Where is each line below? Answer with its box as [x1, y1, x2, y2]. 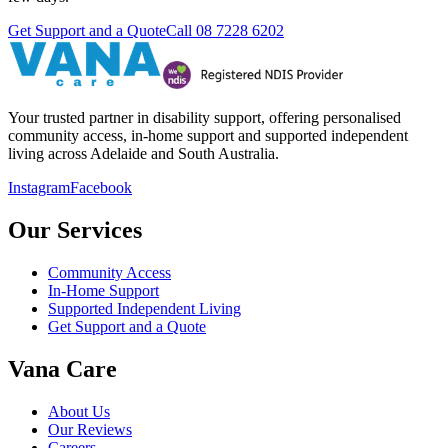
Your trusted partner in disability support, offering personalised [8, 109, 401, 127]
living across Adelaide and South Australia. [8, 145, 279, 163]
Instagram [8, 179, 70, 197]
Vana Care [8, 355, 117, 382]
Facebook [70, 179, 132, 197]
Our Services [8, 217, 142, 244]
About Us [48, 402, 110, 420]
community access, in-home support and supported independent [8, 127, 408, 145]
